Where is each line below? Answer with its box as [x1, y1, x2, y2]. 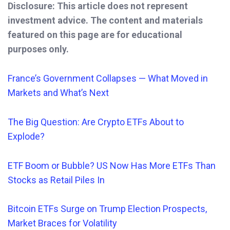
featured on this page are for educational [8, 29, 182, 41]
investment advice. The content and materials [8, 15, 203, 26]
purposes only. [8, 44, 69, 55]
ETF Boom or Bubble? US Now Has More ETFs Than [8, 160, 216, 171]
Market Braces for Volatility [8, 218, 117, 229]
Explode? [8, 130, 45, 142]
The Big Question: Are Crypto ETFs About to [8, 116, 184, 127]
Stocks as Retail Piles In [8, 174, 105, 185]
